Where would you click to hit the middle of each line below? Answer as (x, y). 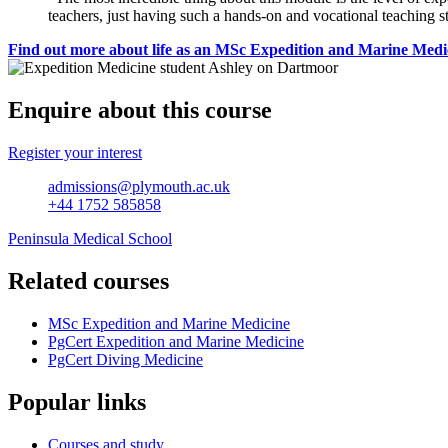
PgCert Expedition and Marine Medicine (176, 341)
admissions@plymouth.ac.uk (139, 187)
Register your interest (75, 153)
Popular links (77, 401)
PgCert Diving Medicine (125, 359)
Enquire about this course (140, 110)
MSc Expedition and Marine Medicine (169, 323)
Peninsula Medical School (90, 239)
